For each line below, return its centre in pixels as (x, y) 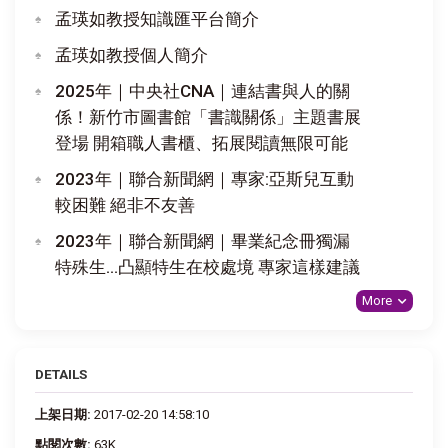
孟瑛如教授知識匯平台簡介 (157, 18)
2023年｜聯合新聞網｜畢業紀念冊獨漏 (202, 240)
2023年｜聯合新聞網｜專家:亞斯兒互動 (204, 178)
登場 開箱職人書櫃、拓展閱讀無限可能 (201, 142)
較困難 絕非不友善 (125, 204)
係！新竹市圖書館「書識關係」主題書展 (208, 116)
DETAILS (61, 373)
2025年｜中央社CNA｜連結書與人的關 (202, 90)
